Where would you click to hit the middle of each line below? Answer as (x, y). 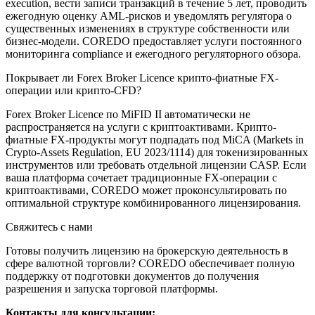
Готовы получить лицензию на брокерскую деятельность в (147, 251)
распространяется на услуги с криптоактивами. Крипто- (141, 127)
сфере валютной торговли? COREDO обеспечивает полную (150, 264)
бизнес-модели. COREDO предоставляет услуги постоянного (154, 41)
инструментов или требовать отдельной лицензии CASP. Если (156, 165)
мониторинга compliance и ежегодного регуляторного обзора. (153, 54)
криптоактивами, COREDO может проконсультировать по (146, 191)
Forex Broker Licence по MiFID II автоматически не (128, 115)
